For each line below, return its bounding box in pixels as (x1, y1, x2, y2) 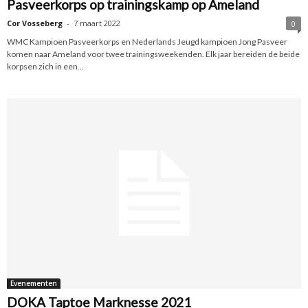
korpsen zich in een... (7, 61, 84, 72)
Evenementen (10, 278, 57, 288)
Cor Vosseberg (7, 18, 63, 29)
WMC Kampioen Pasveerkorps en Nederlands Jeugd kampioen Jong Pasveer (7, 36, 287, 47)
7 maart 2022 (74, 18, 120, 29)
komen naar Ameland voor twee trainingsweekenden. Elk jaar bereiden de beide (7, 49, 300, 60)
